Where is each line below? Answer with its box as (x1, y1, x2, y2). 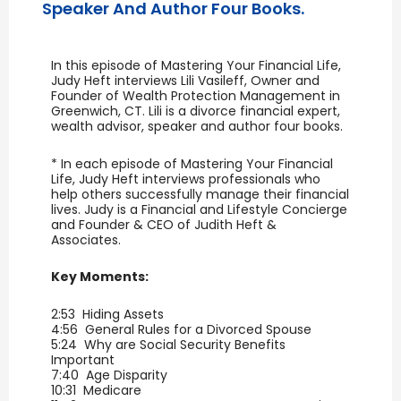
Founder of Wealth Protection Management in (51, 87, 341, 106)
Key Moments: (51, 268, 149, 286)
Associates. (51, 230, 122, 249)
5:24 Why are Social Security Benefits (51, 335, 286, 354)
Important (51, 350, 115, 369)
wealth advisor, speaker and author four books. (51, 117, 344, 136)
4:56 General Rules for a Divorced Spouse (51, 320, 312, 338)
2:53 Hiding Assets (51, 304, 165, 323)
